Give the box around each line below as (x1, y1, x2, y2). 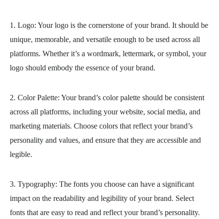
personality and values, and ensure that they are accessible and (10, 136, 201, 144)
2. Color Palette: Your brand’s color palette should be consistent (10, 93, 204, 102)
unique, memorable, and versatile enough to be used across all (10, 35, 200, 44)
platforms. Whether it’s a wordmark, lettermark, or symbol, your (10, 49, 206, 58)
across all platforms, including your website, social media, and (10, 108, 200, 116)
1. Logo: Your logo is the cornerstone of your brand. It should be (10, 21, 208, 29)
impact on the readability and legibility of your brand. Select (10, 194, 194, 202)
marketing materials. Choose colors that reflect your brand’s (10, 122, 193, 130)
